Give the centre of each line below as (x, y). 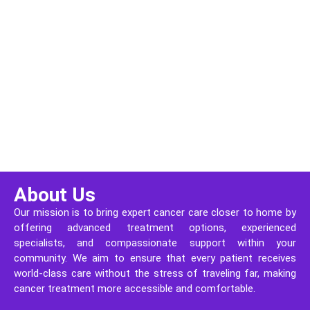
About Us (55, 194)
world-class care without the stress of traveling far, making (155, 273)
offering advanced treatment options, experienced (155, 227)
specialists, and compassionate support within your (155, 243)
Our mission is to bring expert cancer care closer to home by (155, 212)
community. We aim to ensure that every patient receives (155, 258)
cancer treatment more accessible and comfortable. (135, 288)
